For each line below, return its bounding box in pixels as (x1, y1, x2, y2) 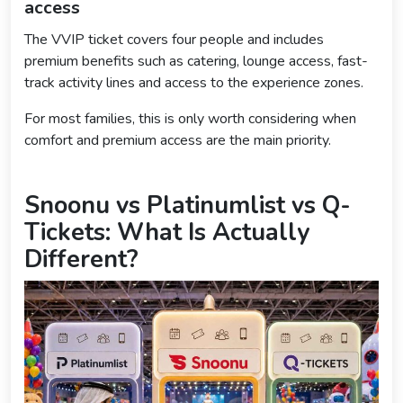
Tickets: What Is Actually (24, 216, 309, 250)
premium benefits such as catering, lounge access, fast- (24, 51, 368, 72)
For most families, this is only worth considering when (24, 109, 356, 130)
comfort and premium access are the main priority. (24, 130, 331, 151)
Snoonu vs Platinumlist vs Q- (24, 189, 351, 223)
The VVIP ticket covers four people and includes (24, 30, 324, 50)
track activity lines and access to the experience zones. (24, 73, 363, 94)
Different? (24, 243, 139, 277)
